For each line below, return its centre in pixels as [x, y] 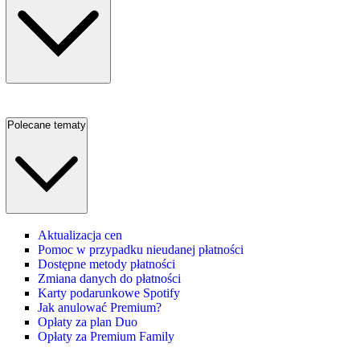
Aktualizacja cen [80, 235]
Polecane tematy [47, 125]
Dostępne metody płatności [106, 264]
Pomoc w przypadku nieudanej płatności [141, 250]
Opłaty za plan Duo [88, 322]
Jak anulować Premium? [100, 308]
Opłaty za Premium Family [106, 337]
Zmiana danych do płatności [109, 279]
